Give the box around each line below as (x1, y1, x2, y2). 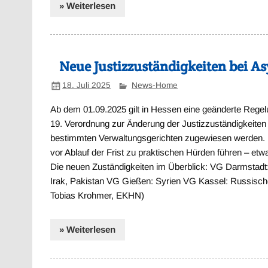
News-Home (131, 81, 178, 90)
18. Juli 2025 (62, 81, 111, 90)
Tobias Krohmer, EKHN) (50, 190, 145, 201)
